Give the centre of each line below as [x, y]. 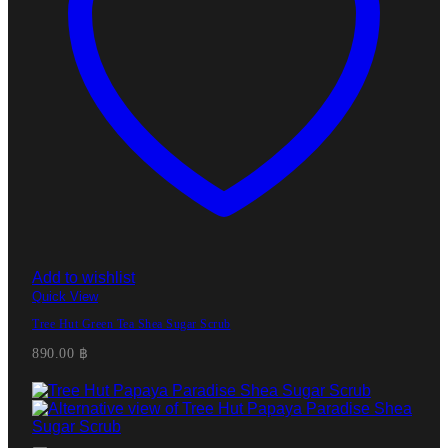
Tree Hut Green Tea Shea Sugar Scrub [131, 323]
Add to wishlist [83, 277]
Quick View [65, 296]
